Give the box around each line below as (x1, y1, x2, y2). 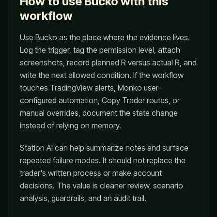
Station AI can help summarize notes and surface (20, 143, 188, 153)
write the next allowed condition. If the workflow (20, 70, 184, 80)
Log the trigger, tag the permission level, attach (20, 45, 180, 55)
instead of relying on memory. (20, 121, 121, 130)
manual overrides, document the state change (20, 108, 178, 118)
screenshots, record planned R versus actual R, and (20, 58, 197, 67)
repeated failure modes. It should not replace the (20, 155, 186, 165)
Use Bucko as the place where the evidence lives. (20, 32, 190, 42)
